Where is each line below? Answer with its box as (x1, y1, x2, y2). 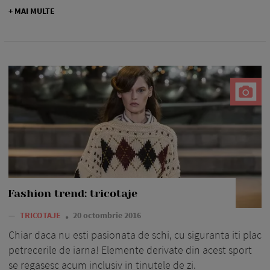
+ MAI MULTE (8, 5, 55, 16)
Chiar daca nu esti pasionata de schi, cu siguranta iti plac (8, 228, 262, 242)
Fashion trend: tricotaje (8, 187, 137, 200)
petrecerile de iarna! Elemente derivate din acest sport (8, 243, 252, 257)
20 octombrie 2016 (73, 210, 141, 221)
